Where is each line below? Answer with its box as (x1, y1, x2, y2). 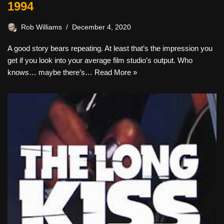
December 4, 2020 (72, 23, 131, 31)
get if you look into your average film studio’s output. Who (7, 55, 192, 64)
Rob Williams (21, 23, 62, 31)
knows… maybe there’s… (7, 67, 94, 76)
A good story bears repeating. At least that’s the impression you (7, 43, 212, 52)
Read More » (94, 67, 137, 76)
